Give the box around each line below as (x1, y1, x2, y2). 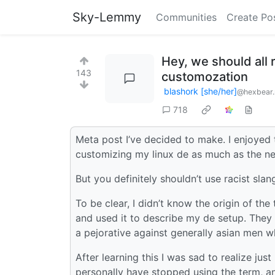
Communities (156, 11, 217, 23)
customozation (161, 69, 248, 84)
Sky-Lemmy (72, 10, 141, 25)
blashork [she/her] (164, 86, 237, 96)
